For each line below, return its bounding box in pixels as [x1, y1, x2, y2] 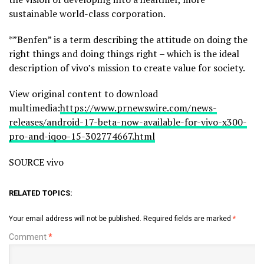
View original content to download [9, 87, 158, 101]
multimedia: [9, 101, 60, 115]
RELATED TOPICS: [9, 189, 72, 198]
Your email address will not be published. [9, 214, 141, 223]
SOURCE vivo [9, 156, 64, 169]
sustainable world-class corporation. [9, 7, 167, 21]
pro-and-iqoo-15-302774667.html [9, 130, 155, 143]
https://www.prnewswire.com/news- [60, 101, 217, 115]
